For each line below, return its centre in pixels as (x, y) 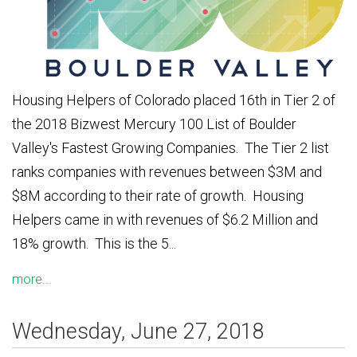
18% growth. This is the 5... (94, 243)
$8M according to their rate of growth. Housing (158, 195)
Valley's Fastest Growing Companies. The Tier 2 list (171, 147)
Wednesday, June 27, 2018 (138, 331)
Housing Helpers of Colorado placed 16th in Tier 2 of (174, 100)
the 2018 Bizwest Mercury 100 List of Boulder (154, 124)
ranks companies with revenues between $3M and (167, 171)
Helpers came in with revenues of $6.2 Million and (165, 219)
